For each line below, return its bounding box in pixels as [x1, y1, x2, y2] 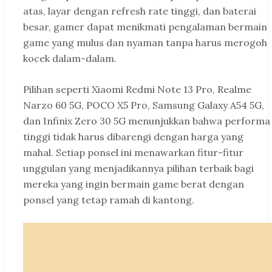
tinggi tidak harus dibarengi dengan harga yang [23, 131, 243, 143]
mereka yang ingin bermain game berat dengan [23, 178, 244, 191]
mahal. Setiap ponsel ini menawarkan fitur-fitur [23, 146, 243, 159]
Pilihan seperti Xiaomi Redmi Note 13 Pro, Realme [23, 83, 251, 96]
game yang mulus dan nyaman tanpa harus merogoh [23, 36, 267, 49]
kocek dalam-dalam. [23, 52, 117, 65]
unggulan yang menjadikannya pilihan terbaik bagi [23, 162, 254, 175]
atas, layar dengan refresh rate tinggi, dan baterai [23, 5, 256, 18]
